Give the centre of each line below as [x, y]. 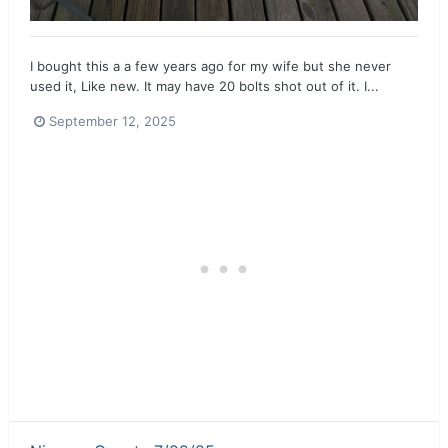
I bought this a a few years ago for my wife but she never [210, 66]
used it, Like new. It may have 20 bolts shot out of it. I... [204, 86]
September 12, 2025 [112, 120]
